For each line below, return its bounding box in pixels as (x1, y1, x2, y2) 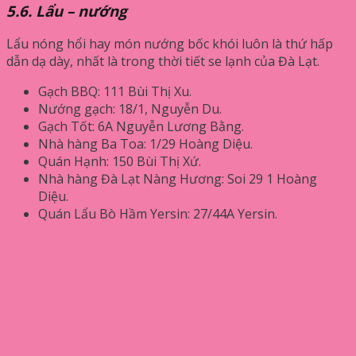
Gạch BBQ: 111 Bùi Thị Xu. (38, 83, 192, 101)
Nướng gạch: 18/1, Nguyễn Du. (38, 100, 222, 118)
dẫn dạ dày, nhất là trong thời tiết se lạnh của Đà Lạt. (6, 52, 319, 71)
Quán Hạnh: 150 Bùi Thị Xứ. (38, 153, 201, 171)
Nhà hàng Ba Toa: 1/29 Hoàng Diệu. (38, 135, 253, 153)
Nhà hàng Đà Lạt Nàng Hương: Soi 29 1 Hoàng (38, 170, 317, 188)
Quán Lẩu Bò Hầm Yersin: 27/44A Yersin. (38, 205, 277, 223)
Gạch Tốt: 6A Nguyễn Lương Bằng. (38, 118, 244, 136)
